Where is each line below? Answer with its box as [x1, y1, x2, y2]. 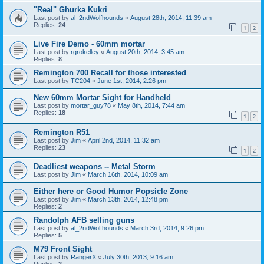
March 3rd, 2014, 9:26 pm [130, 225, 204, 232]
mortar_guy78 [71, 102, 111, 110]
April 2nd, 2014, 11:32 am [88, 136, 160, 144]
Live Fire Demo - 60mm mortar [34, 39, 145, 49]
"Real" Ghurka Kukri [34, 5, 107, 14]
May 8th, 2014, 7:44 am [118, 102, 185, 110]
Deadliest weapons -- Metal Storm [34, 162, 156, 171]
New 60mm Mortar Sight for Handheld [34, 93, 171, 103]
